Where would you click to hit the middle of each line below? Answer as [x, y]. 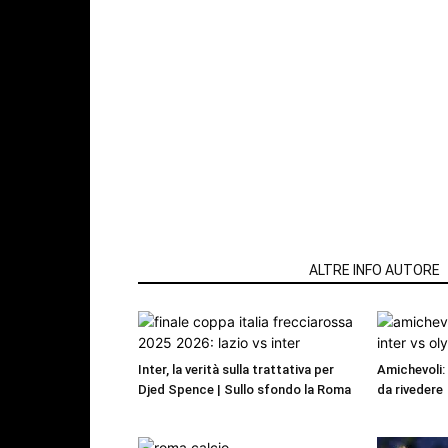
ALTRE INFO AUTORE [374, 270]
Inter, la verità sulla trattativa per [236, 370]
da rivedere [410, 390]
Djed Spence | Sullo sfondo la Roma [244, 390]
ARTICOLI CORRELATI [217, 270]
